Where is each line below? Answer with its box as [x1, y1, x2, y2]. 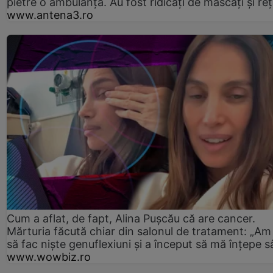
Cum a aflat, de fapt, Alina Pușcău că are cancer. [7, 211, 255, 225]
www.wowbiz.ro [7, 250, 91, 263]
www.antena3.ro [7, 9, 93, 22]
